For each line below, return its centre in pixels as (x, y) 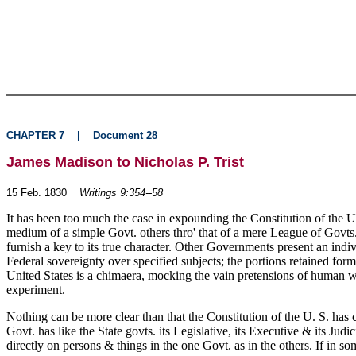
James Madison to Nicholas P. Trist (125, 162)
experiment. (36, 290)
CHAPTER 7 (35, 135)
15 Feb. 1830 (37, 193)
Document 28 (125, 135)
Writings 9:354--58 (121, 193)
